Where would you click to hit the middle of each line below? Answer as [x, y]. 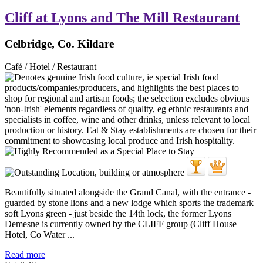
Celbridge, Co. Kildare [59, 43]
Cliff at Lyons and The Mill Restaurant [122, 18]
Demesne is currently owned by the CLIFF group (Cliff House [121, 224]
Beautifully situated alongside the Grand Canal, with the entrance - [128, 192]
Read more [25, 254]
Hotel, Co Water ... [40, 234]
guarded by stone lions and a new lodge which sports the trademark [129, 203]
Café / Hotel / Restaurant [50, 66]
